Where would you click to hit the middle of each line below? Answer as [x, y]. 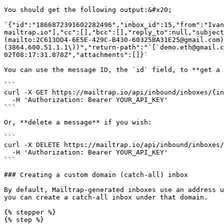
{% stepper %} [30, 212]
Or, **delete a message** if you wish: [78, 122]
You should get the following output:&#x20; [88, 10]
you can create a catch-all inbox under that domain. [106, 197]
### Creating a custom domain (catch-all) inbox [96, 175]
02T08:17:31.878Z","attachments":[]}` [76, 55]
